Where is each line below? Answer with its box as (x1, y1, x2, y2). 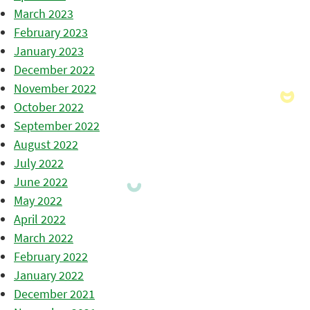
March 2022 (14, 230, 73, 246)
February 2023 (14, 24, 88, 41)
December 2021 (14, 286, 95, 302)
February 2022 (14, 248, 88, 265)
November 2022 (14, 80, 96, 97)
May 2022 (14, 192, 62, 209)
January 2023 (14, 43, 84, 60)
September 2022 (14, 118, 100, 134)
